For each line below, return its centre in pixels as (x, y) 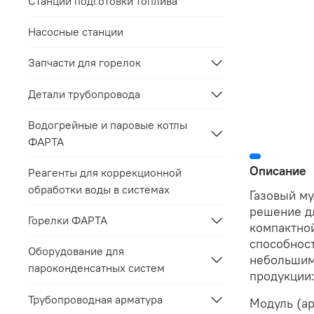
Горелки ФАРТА (68, 220)
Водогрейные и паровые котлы (108, 124)
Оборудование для (76, 251)
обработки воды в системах (99, 189)
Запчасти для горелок (84, 63)
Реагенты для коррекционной (105, 172)
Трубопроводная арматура (95, 299)
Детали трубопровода (84, 94)
